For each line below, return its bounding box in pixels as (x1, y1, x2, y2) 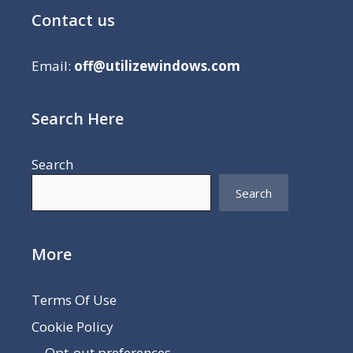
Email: (32, 57, 74, 76)
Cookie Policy (32, 317, 113, 336)
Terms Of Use (32, 291, 117, 310)
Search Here (32, 108, 124, 130)
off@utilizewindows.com (74, 57, 240, 76)
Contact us (32, 9, 115, 32)
